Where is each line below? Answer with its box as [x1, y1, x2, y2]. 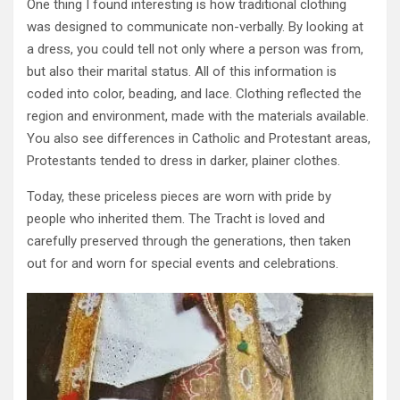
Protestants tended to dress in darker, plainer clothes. [27, 153, 340, 170]
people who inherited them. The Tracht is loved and [27, 211, 325, 228]
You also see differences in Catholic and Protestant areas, [27, 130, 371, 147]
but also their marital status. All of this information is [27, 63, 337, 80]
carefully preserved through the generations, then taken [27, 233, 351, 250]
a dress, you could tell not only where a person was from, [27, 41, 363, 58]
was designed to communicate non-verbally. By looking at [27, 19, 363, 36]
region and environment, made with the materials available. [27, 108, 369, 125]
